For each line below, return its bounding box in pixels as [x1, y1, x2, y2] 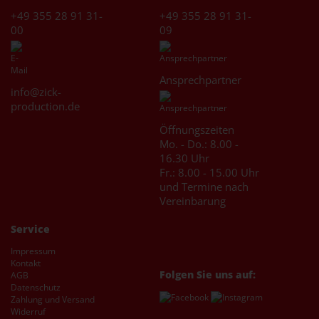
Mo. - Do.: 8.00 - [159, 136, 239, 151]
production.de [11, 98, 80, 113]
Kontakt [11, 256, 41, 269]
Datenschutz [11, 281, 61, 293]
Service [11, 221, 50, 236]
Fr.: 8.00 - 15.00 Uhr [159, 164, 259, 179]
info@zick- [11, 84, 61, 99]
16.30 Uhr [159, 150, 209, 165]
